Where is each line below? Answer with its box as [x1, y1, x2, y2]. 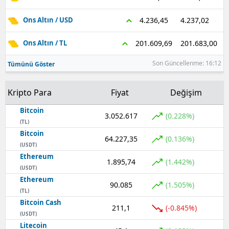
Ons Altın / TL [23, 38, 67, 48]
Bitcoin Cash [20, 198, 61, 207]
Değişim [170, 87, 202, 98]
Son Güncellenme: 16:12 [152, 59, 221, 67]
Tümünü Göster [8, 60, 55, 68]
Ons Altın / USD [23, 15, 73, 25]
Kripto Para [8, 87, 52, 98]
